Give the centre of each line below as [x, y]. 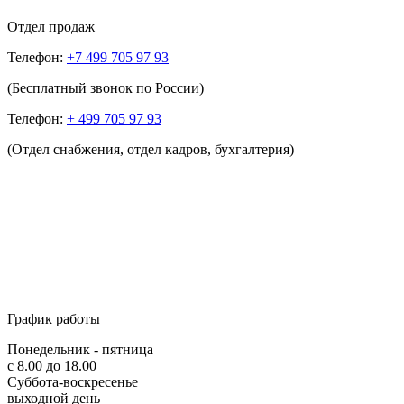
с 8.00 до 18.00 [52, 365]
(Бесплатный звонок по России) [106, 87]
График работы [54, 318]
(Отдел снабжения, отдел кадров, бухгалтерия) [151, 149]
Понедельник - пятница [80, 349]
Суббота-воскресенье [73, 381]
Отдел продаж [51, 26]
